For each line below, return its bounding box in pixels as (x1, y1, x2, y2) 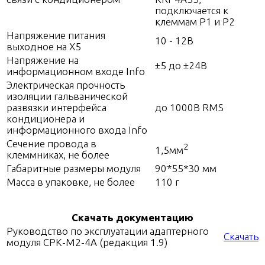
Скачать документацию (72, 212, 193, 224)
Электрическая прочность (7, 79, 125, 91)
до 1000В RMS (155, 102, 224, 114)
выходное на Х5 (7, 41, 81, 53)
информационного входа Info (7, 124, 147, 136)
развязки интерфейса (7, 102, 106, 114)
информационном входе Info (7, 66, 145, 77)
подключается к (155, 5, 228, 17)
